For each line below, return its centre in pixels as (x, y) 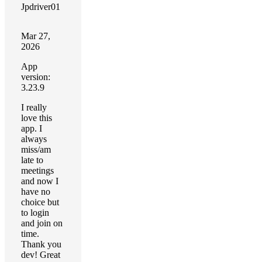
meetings (37, 170)
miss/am (36, 149)
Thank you (41, 244)
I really (34, 107)
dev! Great (41, 255)
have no (36, 192)
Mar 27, (36, 36)
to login (35, 213)
